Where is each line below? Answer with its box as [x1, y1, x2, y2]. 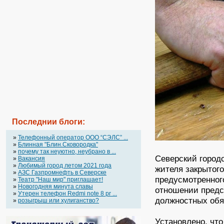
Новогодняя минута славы [18, 183, 93, 190]
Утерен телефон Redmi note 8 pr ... [18, 190, 117, 197]
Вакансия [18, 155, 45, 162]
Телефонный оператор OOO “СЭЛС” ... [18, 134, 128, 141]
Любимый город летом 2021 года [18, 162, 111, 169]
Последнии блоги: [12, 117, 85, 126]
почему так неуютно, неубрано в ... [18, 148, 116, 155]
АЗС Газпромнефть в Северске [18, 169, 106, 176]
